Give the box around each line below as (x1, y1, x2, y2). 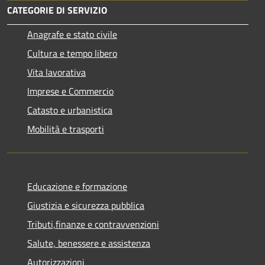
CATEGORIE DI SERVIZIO (7, 3, 107, 18)
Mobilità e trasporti (27, 122, 104, 137)
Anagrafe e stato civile (27, 27, 117, 42)
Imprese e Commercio (27, 84, 114, 99)
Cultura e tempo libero (27, 46, 117, 61)
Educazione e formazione (27, 179, 127, 194)
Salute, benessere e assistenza (27, 236, 150, 251)
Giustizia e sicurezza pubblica (27, 198, 144, 213)
